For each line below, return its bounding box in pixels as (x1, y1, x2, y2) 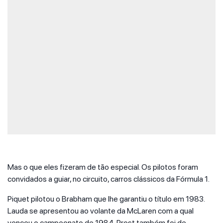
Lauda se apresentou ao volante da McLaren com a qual (7, 206, 194, 216)
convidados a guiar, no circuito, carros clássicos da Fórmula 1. (7, 174, 210, 184)
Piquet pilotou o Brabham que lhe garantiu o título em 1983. (7, 194, 205, 204)
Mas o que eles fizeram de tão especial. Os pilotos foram (7, 162, 198, 172)
